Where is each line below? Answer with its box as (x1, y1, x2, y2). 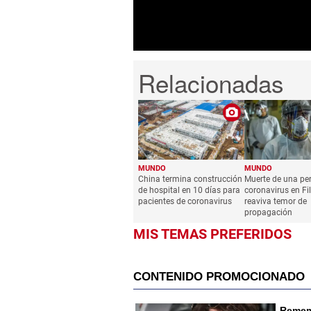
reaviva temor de (244, 196, 307, 207)
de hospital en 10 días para (138, 185, 240, 196)
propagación (244, 208, 292, 218)
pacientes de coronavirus (138, 196, 232, 207)
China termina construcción (138, 174, 242, 185)
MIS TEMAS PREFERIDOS (133, 226, 292, 243)
